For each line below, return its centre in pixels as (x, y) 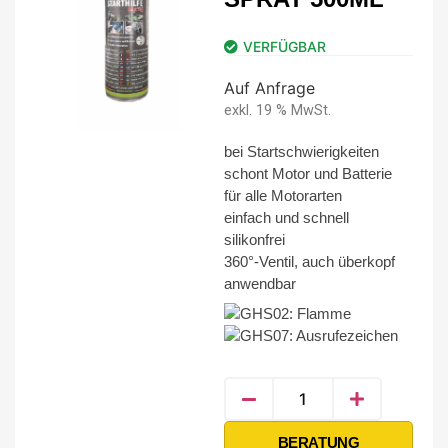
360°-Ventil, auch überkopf (309, 261)
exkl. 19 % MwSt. (277, 110)
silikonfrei (254, 239)
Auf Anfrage (269, 87)
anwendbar (260, 283)
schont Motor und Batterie (308, 173)
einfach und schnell (286, 217)
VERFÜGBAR (284, 46)
